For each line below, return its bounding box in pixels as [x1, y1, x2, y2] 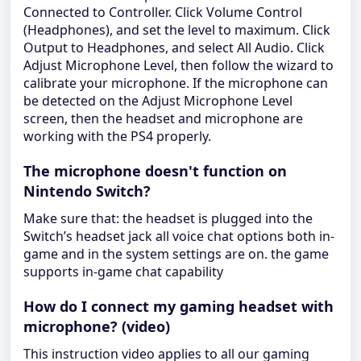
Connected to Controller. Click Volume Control [23, 3, 302, 21]
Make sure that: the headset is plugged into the [23, 210, 313, 227]
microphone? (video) [23, 317, 170, 336]
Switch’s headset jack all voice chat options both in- [23, 227, 334, 245]
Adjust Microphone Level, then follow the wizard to [23, 56, 334, 74]
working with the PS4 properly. [23, 127, 211, 145]
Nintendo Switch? [23, 181, 151, 201]
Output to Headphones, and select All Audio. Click [23, 39, 325, 56]
